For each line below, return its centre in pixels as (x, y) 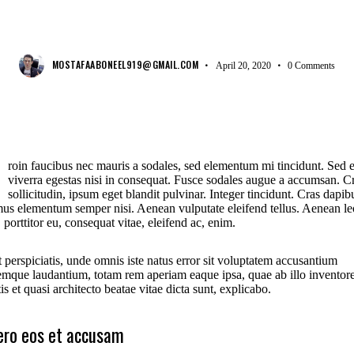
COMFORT (177, 23)
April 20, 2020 (243, 65)
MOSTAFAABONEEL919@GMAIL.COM (125, 64)
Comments (315, 65)
